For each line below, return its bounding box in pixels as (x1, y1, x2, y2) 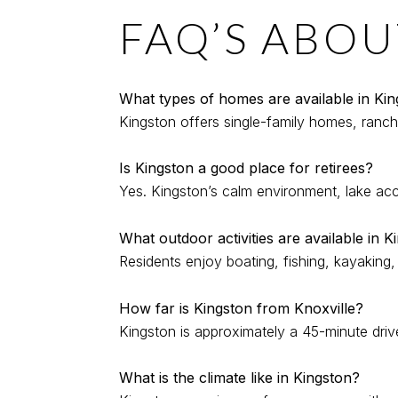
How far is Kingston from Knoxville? (119, 298, 363, 317)
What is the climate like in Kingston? (119, 369, 360, 387)
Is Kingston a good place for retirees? (119, 159, 373, 178)
